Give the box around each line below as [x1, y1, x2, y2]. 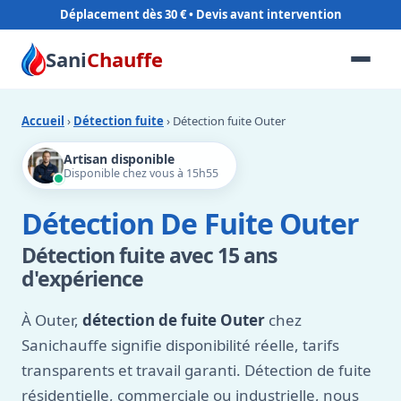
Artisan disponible [64, 150, 175, 167]
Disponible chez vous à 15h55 [64, 166, 218, 181]
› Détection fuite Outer [164, 113, 286, 129]
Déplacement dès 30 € [59, 6, 186, 22]
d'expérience [21, 264, 144, 293]
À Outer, [21, 310, 82, 330]
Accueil [21, 113, 64, 129]
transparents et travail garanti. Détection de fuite [21, 360, 371, 380]
